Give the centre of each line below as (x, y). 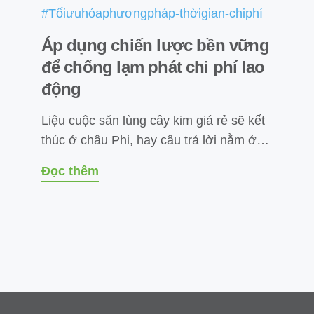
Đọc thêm (70, 171)
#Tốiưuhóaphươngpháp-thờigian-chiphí (152, 13)
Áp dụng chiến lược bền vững (155, 45)
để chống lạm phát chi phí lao (153, 67)
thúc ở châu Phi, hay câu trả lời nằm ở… (155, 140)
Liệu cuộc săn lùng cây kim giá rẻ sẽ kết (153, 120)
